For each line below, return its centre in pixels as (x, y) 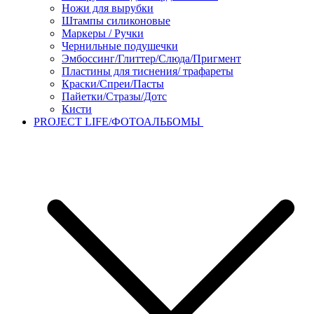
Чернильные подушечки (120, 46)
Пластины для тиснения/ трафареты (148, 71)
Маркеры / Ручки (103, 33)
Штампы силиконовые (116, 20)
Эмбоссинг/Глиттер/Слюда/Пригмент (151, 58)
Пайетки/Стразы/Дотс (114, 96)
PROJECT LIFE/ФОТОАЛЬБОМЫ (118, 121)
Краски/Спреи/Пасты (113, 83)
